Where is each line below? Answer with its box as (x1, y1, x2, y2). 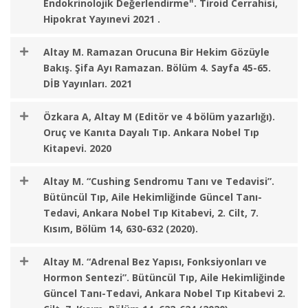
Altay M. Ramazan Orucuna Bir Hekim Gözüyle (43, 45, 269, 58)
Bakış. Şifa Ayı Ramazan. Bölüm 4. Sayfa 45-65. (43, 61, 271, 74)
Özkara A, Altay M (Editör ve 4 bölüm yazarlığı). (43, 110, 275, 123)
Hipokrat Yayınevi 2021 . (43, 12, 160, 25)
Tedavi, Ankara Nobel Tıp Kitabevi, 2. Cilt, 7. (43, 206, 258, 219)
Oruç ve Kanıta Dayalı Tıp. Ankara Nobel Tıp (43, 126, 259, 139)
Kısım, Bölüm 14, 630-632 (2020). (43, 222, 198, 235)
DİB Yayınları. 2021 (43, 77, 132, 90)
